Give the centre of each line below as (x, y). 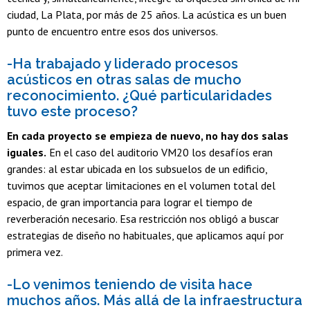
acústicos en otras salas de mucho (124, 79)
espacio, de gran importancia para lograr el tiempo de (130, 202)
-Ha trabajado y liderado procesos (122, 63)
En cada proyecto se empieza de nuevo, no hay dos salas (148, 135)
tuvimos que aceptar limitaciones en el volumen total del (141, 185)
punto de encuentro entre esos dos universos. (112, 31)
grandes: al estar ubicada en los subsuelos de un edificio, (137, 168)
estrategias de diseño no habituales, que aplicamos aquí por (145, 235)
